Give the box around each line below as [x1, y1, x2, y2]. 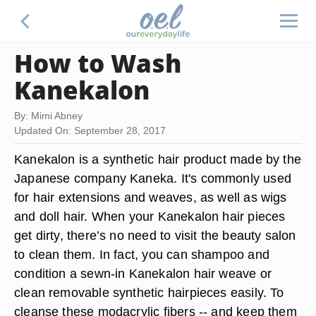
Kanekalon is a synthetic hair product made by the [14, 152, 302, 166]
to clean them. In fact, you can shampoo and [14, 247, 269, 262]
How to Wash [14, 46, 181, 80]
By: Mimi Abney [14, 110, 83, 121]
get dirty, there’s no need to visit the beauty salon [14, 228, 296, 243]
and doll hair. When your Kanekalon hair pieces [14, 209, 286, 224]
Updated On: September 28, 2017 [14, 125, 166, 136]
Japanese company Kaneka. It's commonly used [14, 171, 291, 186]
